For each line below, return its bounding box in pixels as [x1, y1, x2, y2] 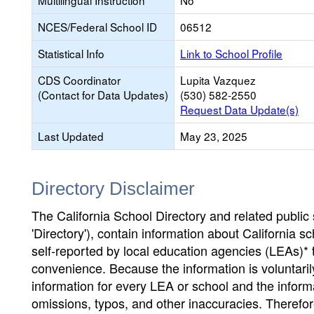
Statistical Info [38, 46, 104, 61]
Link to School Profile [180, 46, 282, 61]
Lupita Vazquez [180, 72, 256, 88]
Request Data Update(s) [180, 102, 299, 117]
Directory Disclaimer [32, 178, 195, 199]
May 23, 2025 [180, 128, 247, 144]
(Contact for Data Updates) [38, 87, 168, 102]
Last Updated [38, 128, 104, 144]
